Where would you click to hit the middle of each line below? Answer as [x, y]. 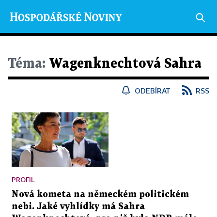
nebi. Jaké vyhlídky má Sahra [78, 206]
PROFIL [23, 179]
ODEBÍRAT [153, 91]
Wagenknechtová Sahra [124, 64]
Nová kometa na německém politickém [100, 194]
